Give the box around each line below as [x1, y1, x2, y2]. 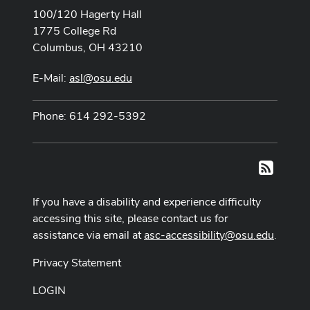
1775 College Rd [33, 23, 116, 38]
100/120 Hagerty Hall [33, 6, 142, 21]
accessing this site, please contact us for [33, 211, 228, 226]
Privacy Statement [33, 255, 121, 271]
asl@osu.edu [69, 70, 132, 85]
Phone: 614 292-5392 [33, 108, 146, 123]
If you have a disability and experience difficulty [33, 194, 261, 210]
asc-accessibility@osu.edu [144, 228, 274, 243]
